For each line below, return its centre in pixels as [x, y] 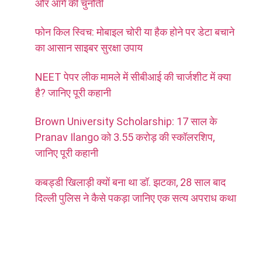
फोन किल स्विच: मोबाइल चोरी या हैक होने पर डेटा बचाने [135, 32]
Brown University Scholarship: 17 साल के [126, 122]
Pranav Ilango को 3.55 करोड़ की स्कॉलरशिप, [125, 137]
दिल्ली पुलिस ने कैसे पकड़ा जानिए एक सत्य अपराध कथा [136, 198]
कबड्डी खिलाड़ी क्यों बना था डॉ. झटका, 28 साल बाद [130, 182]
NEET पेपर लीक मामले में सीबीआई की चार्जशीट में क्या [133, 77]
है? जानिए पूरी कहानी [73, 92]
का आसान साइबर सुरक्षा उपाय [89, 48]
